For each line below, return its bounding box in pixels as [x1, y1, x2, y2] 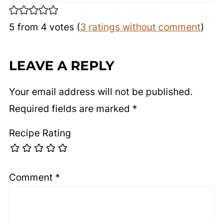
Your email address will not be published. [8, 86, 193, 98]
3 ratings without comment [80, 21, 201, 33]
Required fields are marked [8, 103, 132, 114]
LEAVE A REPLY [8, 57, 114, 74]
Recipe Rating [8, 127, 71, 139]
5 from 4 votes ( [8, 21, 80, 33]
